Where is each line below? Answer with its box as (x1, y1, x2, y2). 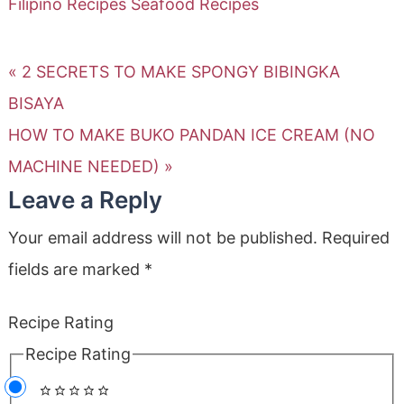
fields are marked (7, 260, 144, 280)
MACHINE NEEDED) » (7, 157, 173, 177)
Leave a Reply (7, 186, 162, 215)
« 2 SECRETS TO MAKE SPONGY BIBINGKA (7, 62, 340, 82)
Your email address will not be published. (7, 228, 317, 248)
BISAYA (7, 94, 64, 114)
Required (321, 228, 390, 248)
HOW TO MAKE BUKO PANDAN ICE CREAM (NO (7, 125, 375, 145)
